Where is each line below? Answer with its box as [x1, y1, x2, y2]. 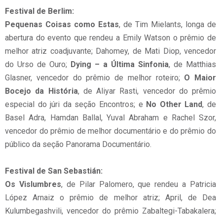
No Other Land [146, 100, 203, 109]
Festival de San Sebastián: [5, 166, 103, 176]
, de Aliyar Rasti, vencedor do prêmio [77, 86, 216, 96]
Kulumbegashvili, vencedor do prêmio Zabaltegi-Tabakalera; [5, 206, 216, 216]
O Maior [184, 73, 216, 82]
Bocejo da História [5, 86, 78, 96]
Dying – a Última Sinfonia [71, 60, 169, 69]
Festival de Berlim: [5, 6, 74, 16]
